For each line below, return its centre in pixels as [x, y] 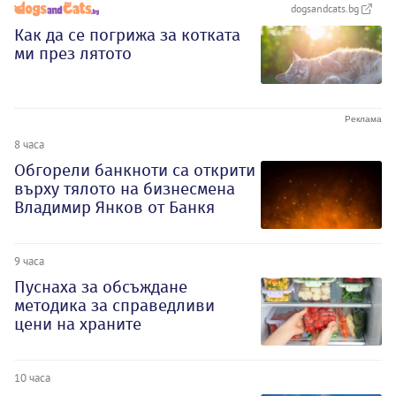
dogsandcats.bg [326, 9]
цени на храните [78, 324]
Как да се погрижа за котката [127, 35]
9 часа [29, 260]
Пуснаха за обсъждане [101, 286]
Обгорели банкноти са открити [135, 171]
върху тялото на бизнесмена [125, 189]
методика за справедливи [114, 305]
